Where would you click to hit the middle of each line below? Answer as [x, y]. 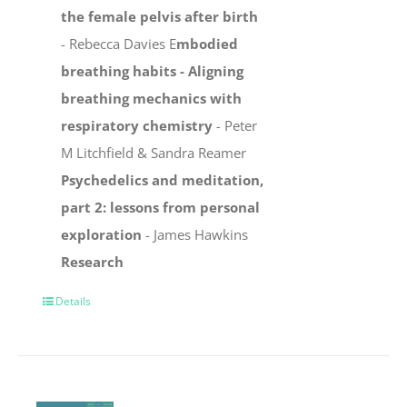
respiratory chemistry [137, 126]
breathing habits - [125, 71]
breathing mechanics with [152, 99]
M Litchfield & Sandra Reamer [154, 153]
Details [74, 302]
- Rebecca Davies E [119, 44]
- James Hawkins [195, 235]
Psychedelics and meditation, [163, 180]
